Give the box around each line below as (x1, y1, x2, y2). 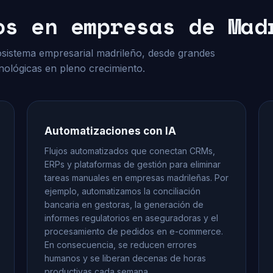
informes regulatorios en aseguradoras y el (44, 213, 218, 223)
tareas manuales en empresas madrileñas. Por (44, 172, 229, 183)
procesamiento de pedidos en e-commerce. (44, 226, 223, 236)
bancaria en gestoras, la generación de (44, 199, 204, 210)
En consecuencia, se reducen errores (44, 239, 197, 250)
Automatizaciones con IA (44, 125, 176, 137)
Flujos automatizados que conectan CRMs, (44, 146, 215, 156)
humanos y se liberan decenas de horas (44, 253, 206, 263)
